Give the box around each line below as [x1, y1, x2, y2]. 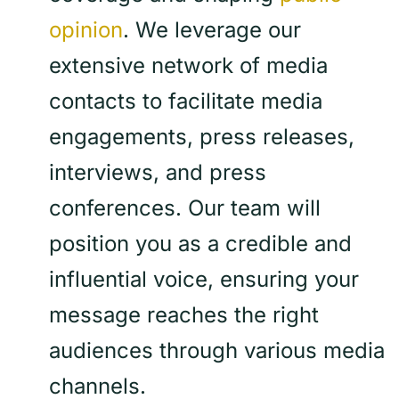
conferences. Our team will [49, 195, 321, 222]
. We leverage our [123, 17, 301, 44]
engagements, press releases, [49, 124, 354, 151]
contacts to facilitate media [49, 88, 322, 115]
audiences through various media [49, 338, 385, 364]
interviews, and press [49, 159, 266, 186]
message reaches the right [49, 302, 319, 329]
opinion [49, 17, 123, 44]
